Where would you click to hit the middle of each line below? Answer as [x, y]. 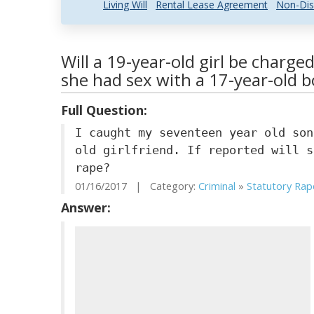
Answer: [86, 207]
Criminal [217, 186]
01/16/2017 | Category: [137, 186]
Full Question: [104, 110]
